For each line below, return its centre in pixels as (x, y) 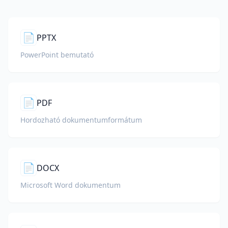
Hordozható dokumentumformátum (81, 120)
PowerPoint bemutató (57, 55)
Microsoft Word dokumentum (70, 185)
